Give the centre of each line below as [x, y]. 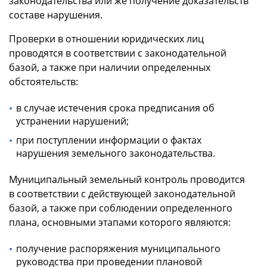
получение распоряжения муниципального [118, 248]
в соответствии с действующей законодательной [122, 193]
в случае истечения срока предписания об [115, 108]
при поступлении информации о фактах [109, 140]
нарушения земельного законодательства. [116, 153]
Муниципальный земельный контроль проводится [127, 179]
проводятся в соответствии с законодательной [118, 53]
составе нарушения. [56, 15]
